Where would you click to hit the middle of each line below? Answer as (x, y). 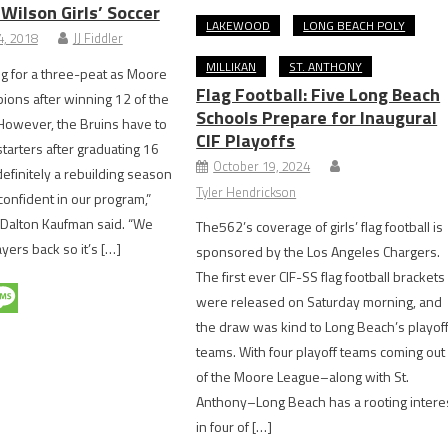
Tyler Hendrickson (246, 191)
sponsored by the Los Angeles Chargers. (318, 251)
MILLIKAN (231, 66)
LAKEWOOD (238, 25)
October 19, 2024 (262, 165)
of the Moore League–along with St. (303, 376)
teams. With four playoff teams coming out (321, 351)
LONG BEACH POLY (354, 25)
